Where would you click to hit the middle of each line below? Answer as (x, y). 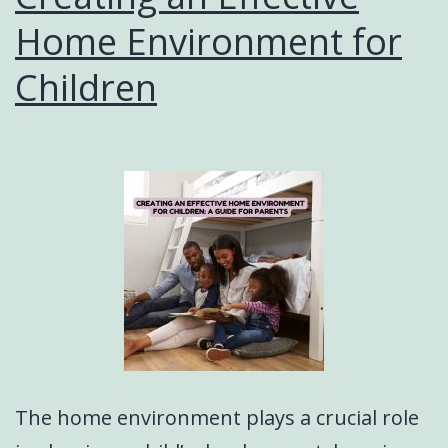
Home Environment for (208, 41)
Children (86, 87)
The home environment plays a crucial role (217, 417)
